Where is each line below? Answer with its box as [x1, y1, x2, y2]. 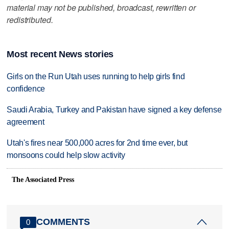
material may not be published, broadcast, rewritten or [7, 1, 196, 13]
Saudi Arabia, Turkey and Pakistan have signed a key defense [7, 105, 222, 114]
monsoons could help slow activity [7, 151, 125, 160]
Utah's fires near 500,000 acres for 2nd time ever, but [7, 139, 188, 148]
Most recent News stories [7, 49, 113, 60]
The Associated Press [12, 175, 74, 184]
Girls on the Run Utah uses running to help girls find [7, 72, 185, 81]
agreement [7, 118, 44, 127]
